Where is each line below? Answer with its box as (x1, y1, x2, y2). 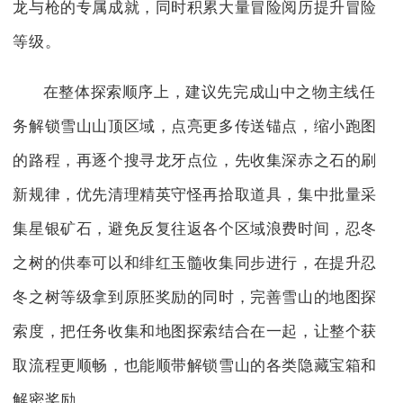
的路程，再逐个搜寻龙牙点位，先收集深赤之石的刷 (13, 152, 378, 170)
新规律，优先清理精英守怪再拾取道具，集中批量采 (13, 186, 378, 204)
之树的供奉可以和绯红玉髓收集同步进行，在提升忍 (13, 255, 378, 273)
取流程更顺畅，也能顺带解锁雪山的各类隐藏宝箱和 (13, 357, 378, 375)
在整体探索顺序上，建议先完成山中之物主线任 (42, 84, 376, 102)
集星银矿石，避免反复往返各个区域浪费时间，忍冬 (13, 220, 378, 238)
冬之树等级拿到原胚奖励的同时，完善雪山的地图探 (13, 289, 378, 307)
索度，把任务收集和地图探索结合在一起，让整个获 (13, 323, 378, 341)
